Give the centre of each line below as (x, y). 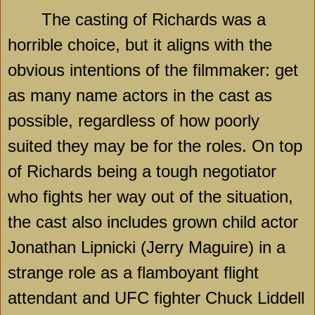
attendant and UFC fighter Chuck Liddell (156, 298)
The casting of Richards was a (154, 20)
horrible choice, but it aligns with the (140, 45)
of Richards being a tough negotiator (142, 172)
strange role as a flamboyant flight (133, 273)
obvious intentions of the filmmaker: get (153, 70)
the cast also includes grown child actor (153, 222)
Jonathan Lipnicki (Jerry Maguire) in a (147, 247)
